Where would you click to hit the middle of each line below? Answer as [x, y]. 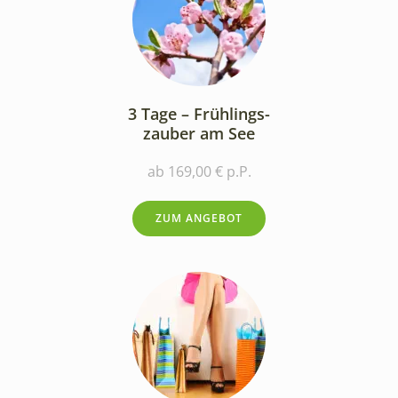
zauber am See [199, 133]
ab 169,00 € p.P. [199, 171]
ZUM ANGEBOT [199, 218]
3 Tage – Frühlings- [199, 113]
